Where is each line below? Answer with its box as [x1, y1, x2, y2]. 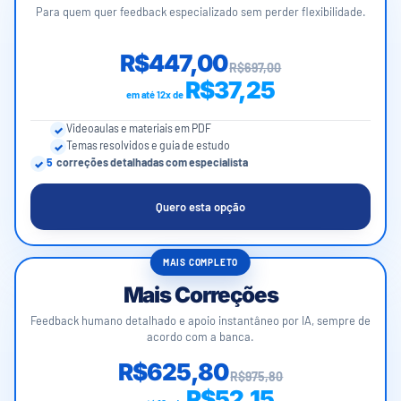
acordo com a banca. [147, 329, 254, 345]
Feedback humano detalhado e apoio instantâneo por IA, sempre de [30, 313, 371, 328]
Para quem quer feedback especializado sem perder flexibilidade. [35, 4, 366, 20]
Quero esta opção [156, 200, 245, 215]
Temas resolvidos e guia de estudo [66, 139, 230, 152]
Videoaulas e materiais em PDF [66, 122, 211, 135]
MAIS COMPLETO [162, 257, 239, 269]
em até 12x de [125, 89, 183, 101]
